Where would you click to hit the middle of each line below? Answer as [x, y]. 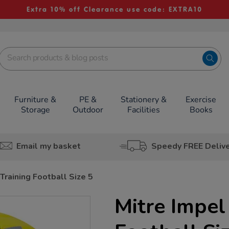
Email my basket [48, 146]
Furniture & [36, 100]
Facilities [143, 110]
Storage [35, 110]
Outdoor [88, 110]
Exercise [201, 100]
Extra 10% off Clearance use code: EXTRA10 [114, 9]
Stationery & [143, 100]
